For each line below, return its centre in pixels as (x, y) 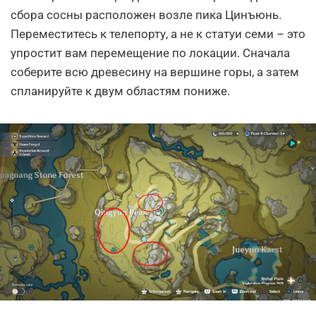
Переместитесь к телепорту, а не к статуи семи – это (158, 34)
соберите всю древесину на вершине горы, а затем (155, 72)
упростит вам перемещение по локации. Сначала (150, 53)
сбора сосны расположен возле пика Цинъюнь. (146, 14)
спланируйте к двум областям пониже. (120, 91)
